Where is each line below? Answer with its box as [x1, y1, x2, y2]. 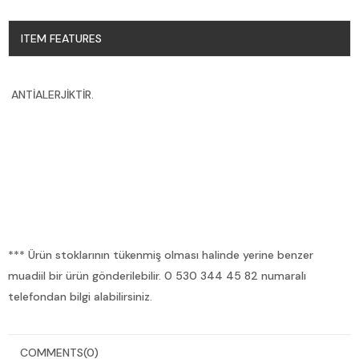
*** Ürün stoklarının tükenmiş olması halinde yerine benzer [8, 247, 313, 262]
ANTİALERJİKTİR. [8, 87, 94, 102]
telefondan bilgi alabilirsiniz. [8, 288, 152, 304]
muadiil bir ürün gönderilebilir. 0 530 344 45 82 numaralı [8, 268, 306, 283]
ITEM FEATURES [21, 30, 102, 46]
